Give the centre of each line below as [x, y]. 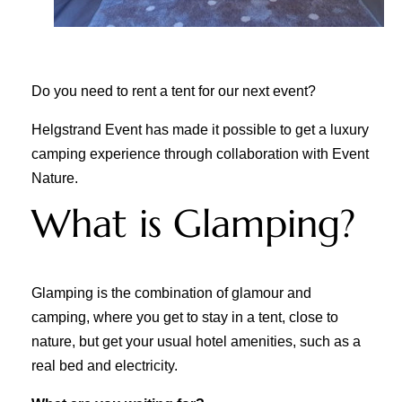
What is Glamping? [193, 223]
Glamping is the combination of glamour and [171, 293]
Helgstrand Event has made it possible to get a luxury [200, 129]
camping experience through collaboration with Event [200, 153]
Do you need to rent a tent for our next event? [174, 91]
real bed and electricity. [105, 365]
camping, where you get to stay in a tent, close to [185, 317]
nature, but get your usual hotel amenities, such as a [196, 341]
